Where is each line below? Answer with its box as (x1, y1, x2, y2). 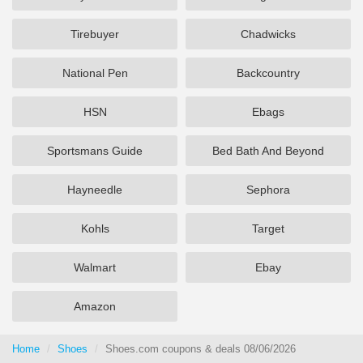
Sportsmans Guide (47, 144, 143, 157)
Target (252, 222, 284, 235)
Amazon (74, 300, 116, 313)
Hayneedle (67, 183, 122, 196)
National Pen (62, 66, 128, 79)
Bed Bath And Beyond (212, 144, 324, 157)
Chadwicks (241, 28, 296, 41)
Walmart (74, 261, 116, 274)
